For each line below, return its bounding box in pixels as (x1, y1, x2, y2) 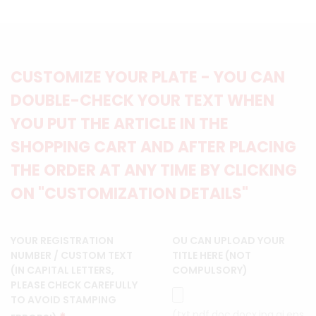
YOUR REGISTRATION (11, 233, 114, 248)
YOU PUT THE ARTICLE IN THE (11, 112, 229, 135)
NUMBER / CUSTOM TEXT (11, 248, 133, 262)
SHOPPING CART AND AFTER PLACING (11, 135, 296, 158)
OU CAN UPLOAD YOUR (172, 233, 285, 248)
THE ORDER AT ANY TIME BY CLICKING (11, 159, 297, 181)
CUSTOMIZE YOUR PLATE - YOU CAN (11, 66, 285, 88)
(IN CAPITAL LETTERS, (11, 262, 114, 277)
